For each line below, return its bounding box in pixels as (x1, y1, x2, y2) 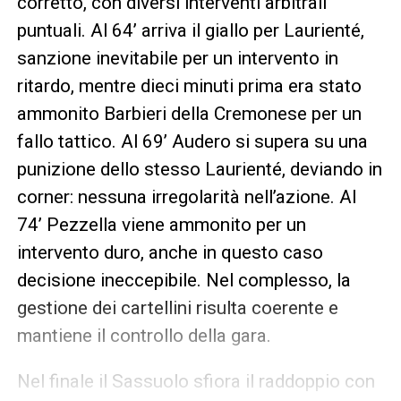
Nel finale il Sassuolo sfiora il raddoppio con (16, 371, 375, 393)
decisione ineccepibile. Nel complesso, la (16, 269, 351, 292)
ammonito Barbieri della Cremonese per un (16, 103, 362, 125)
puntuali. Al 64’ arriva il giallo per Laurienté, (16, 20, 364, 42)
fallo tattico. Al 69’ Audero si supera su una (16, 131, 368, 153)
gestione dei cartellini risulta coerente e (16, 297, 338, 320)
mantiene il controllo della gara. (16, 325, 271, 347)
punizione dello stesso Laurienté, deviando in (16, 158, 382, 181)
